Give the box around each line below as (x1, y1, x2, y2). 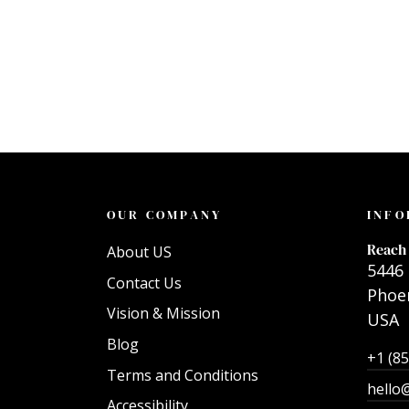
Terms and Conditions (107, 364, 258, 385)
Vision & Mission (107, 303, 220, 324)
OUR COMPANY (107, 205, 223, 225)
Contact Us (107, 272, 182, 293)
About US (107, 242, 172, 263)
